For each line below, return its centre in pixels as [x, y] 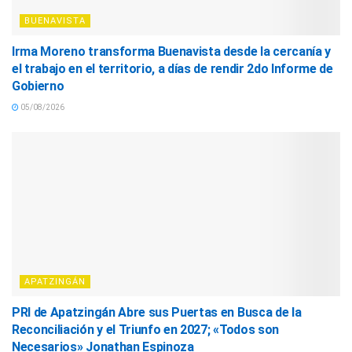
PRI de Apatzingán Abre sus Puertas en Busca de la [157, 313]
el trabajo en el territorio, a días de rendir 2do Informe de [172, 69]
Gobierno [38, 86]
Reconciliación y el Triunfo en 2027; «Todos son [145, 330]
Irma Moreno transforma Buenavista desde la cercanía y [172, 52]
